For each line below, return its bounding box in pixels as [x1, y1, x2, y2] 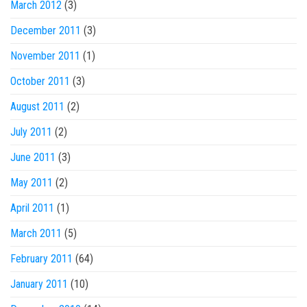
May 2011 [10, 176, 53, 189]
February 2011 [10, 252, 73, 265]
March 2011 [10, 227, 62, 240]
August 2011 [10, 100, 64, 113]
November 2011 [10, 49, 80, 62]
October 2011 [10, 75, 70, 88]
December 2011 [10, 24, 81, 37]
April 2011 [10, 201, 54, 214]
